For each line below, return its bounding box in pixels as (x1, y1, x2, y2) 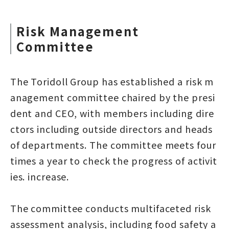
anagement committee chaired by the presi (10, 90, 215, 104)
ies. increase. (10, 170, 70, 184)
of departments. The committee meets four (10, 138, 216, 152)
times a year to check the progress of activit (10, 154, 218, 168)
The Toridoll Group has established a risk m (10, 75, 214, 88)
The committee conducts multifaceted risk (10, 201, 211, 215)
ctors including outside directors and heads (10, 122, 213, 136)
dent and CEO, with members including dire (10, 106, 214, 120)
